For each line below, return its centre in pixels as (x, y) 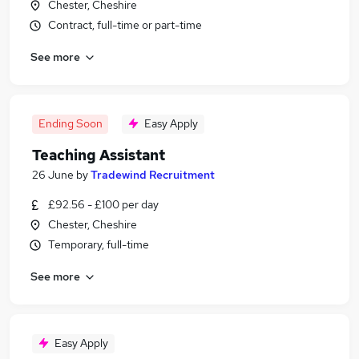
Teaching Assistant (99, 155)
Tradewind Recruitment (153, 175)
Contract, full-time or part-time (125, 25)
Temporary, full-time (99, 244)
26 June (53, 175)
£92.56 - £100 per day (103, 204)
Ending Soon (70, 123)
